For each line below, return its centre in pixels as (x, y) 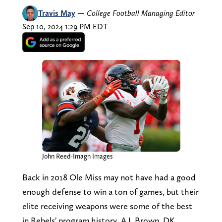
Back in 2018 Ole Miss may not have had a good (109, 177)
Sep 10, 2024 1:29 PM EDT (65, 26)
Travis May (56, 13)
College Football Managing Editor (140, 13)
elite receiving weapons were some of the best (107, 206)
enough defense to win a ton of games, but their (110, 192)
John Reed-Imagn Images (77, 156)
